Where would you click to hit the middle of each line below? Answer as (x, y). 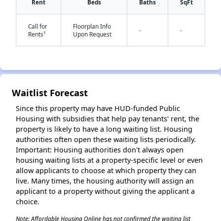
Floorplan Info (92, 26)
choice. (28, 202)
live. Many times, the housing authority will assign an (105, 181)
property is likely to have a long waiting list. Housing (104, 129)
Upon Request (92, 34)
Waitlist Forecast (50, 92)
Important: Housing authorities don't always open (100, 150)
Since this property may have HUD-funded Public (98, 108)
